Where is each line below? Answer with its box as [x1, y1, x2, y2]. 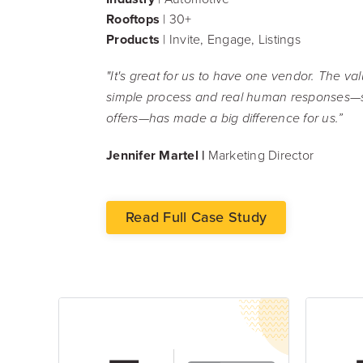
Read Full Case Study [126, 208, 267, 227]
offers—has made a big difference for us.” [106, 111, 344, 127]
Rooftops [106, 10, 164, 29]
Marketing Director [204, 146, 314, 164]
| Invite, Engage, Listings [160, 30, 301, 49]
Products [106, 30, 160, 49]
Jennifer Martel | [106, 146, 205, 165]
